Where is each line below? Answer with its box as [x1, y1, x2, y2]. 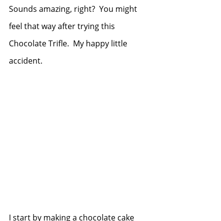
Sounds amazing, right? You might [9, 3, 139, 14]
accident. [9, 55, 42, 66]
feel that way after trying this [9, 21, 117, 32]
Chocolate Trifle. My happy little [9, 38, 129, 49]
